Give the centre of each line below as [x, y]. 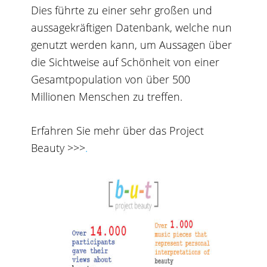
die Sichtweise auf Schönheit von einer [125, 62]
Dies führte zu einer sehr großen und [122, 10]
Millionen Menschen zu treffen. [107, 96]
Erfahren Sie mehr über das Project [118, 130]
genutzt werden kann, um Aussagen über [132, 44]
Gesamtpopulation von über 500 [111, 79]
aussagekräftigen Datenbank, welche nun [132, 27]
